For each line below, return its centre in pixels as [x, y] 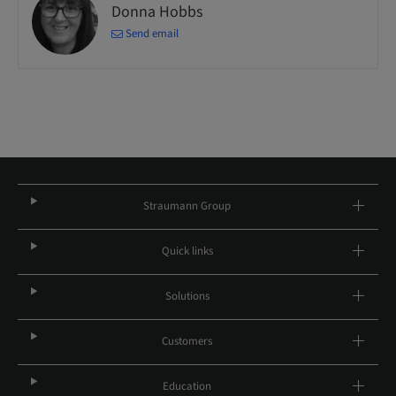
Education [187, 386]
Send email [152, 33]
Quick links [187, 251]
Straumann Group [187, 206]
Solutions [187, 296]
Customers [187, 341]
